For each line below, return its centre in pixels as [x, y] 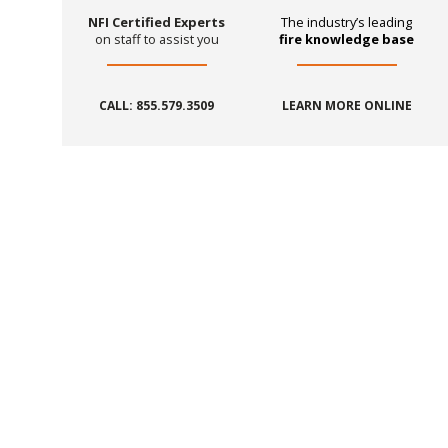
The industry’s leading [347, 22]
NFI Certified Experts [157, 22]
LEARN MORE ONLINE [346, 106]
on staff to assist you [156, 39]
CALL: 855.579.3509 [157, 106]
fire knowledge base [347, 39]
